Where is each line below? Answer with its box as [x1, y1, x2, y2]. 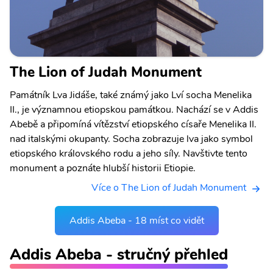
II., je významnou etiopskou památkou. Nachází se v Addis [10, 103, 258, 117]
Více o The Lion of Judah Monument [91, 181, 246, 195]
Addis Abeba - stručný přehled [10, 243, 228, 265]
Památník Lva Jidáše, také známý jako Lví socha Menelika [10, 88, 252, 102]
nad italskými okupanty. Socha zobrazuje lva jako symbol [10, 132, 253, 146]
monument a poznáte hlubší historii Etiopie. [10, 161, 196, 175]
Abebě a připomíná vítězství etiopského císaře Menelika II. [10, 118, 257, 132]
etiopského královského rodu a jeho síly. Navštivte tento [10, 147, 247, 161]
